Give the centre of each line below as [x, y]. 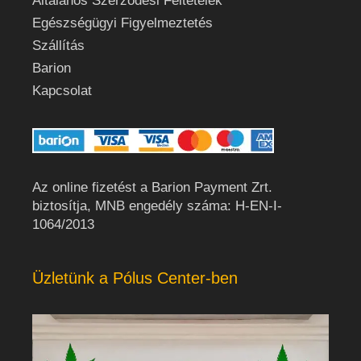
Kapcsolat [62, 90]
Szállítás [58, 45]
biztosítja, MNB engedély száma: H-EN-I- [157, 206]
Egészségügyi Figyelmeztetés [122, 23]
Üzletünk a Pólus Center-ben [135, 278]
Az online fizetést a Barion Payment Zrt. [152, 187]
